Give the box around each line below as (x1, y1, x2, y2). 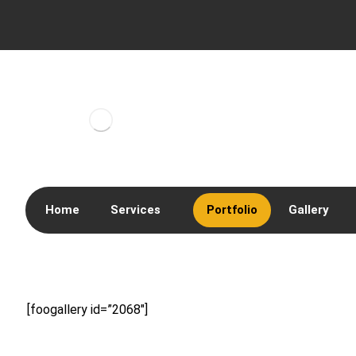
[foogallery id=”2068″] (26, 302, 148, 317)
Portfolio (207, 203, 257, 217)
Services (110, 203, 161, 217)
